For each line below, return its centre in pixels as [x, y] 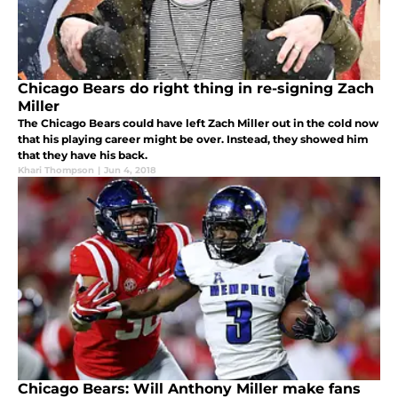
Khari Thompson [56, 171]
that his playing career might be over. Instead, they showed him [193, 139]
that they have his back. [83, 155]
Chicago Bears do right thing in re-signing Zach [196, 89]
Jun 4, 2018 [130, 171]
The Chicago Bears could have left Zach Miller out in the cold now [198, 123]
